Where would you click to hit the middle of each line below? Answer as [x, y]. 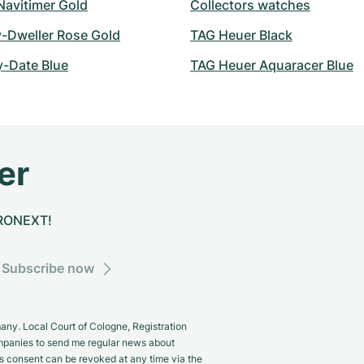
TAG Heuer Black [241, 35]
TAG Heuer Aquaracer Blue [271, 65]
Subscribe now [48, 268]
